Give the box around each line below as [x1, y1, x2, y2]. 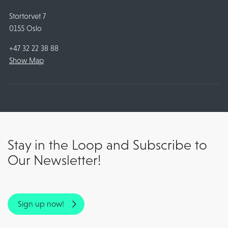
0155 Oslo [9, 24, 42, 33]
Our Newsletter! [8, 153, 101, 168]
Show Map [9, 56, 44, 65]
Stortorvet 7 [9, 12, 46, 21]
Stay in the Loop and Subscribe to [8, 137, 207, 153]
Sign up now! [18, 199, 64, 209]
